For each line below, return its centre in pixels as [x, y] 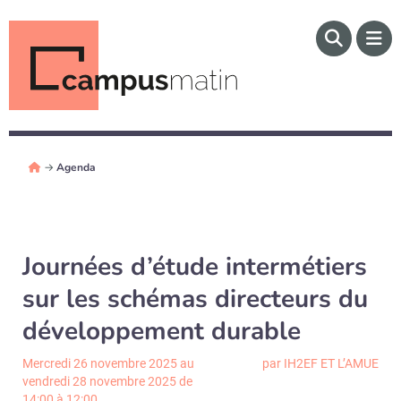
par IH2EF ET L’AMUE [320, 363]
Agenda [77, 167]
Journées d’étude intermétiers [195, 267]
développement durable [162, 331]
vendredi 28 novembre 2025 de [107, 381]
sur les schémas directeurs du [195, 299]
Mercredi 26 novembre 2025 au [108, 363]
